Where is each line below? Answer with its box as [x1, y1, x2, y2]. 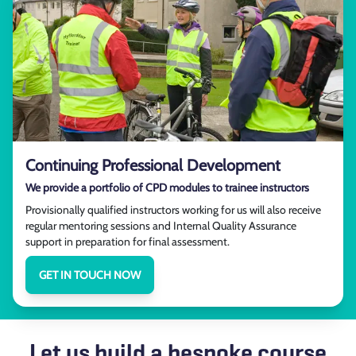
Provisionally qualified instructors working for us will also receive [25, 202, 321, 217]
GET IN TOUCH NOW [39, 267, 141, 282]
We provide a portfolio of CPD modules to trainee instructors [25, 180, 309, 195]
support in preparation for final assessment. [25, 234, 230, 249]
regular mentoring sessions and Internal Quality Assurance [25, 218, 296, 233]
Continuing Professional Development [25, 155, 281, 175]
